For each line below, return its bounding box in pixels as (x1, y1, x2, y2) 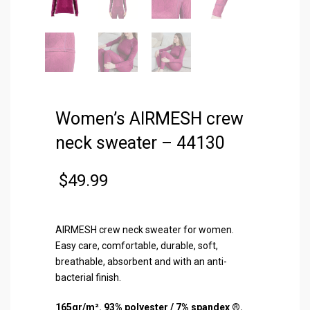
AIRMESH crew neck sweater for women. (55, 224, 234, 235)
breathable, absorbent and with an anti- (55, 255, 227, 267)
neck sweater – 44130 (55, 133, 225, 153)
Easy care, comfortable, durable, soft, (55, 239, 218, 251)
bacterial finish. (55, 271, 121, 283)
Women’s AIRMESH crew (55, 109, 244, 129)
